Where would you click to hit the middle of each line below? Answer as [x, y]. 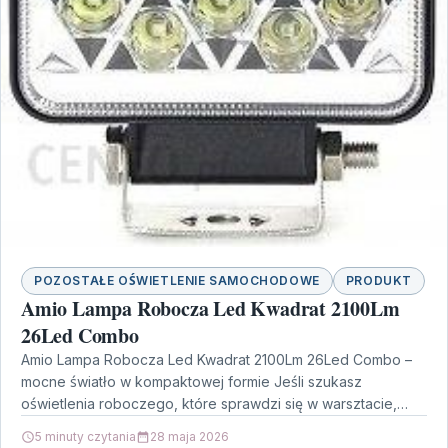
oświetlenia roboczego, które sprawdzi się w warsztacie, [209, 403]
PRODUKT [379, 280]
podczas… [55, 425]
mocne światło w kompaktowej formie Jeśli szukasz [191, 381]
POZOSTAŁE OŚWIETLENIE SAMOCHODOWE [177, 280]
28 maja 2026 [189, 436]
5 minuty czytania [85, 436]
